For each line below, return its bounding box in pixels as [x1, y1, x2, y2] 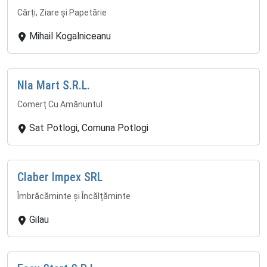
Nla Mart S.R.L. [17, 77, 90, 92]
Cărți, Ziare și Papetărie [17, 7, 107, 17]
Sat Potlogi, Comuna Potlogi [29, 122, 148, 133]
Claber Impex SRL [17, 169, 103, 184]
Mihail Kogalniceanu [29, 30, 111, 42]
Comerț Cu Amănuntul [17, 99, 103, 109]
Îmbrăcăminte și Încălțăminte [17, 191, 131, 201]
